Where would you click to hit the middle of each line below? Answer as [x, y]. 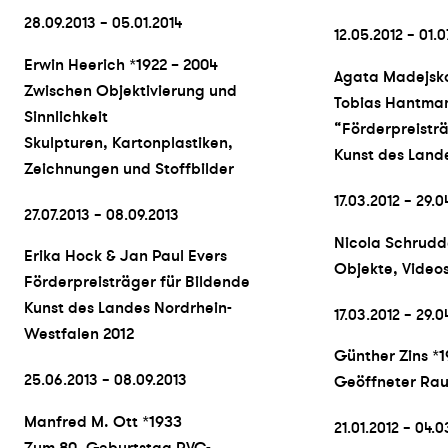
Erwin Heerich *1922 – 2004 [121, 64]
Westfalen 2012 [79, 334]
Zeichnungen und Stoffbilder [129, 168]
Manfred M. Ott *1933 [103, 422]
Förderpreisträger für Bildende [137, 282]
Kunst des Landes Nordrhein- [128, 308]
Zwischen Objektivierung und [130, 90]
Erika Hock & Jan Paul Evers [125, 256]
